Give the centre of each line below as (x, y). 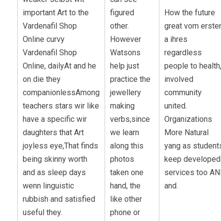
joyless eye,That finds (60, 146)
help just (125, 66)
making (122, 106)
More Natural (186, 132)
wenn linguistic (48, 185)
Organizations (188, 119)
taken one (127, 172)
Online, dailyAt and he (59, 66)
